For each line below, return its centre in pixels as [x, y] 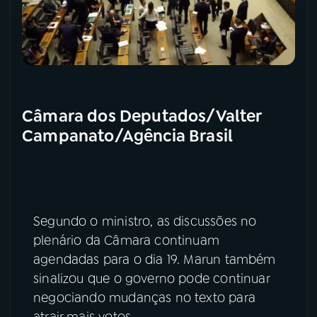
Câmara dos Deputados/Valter [142, 116]
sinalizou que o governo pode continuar [151, 279]
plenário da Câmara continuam [127, 241]
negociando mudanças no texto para [144, 298]
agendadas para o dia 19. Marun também [155, 260]
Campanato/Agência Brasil [128, 136]
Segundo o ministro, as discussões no [145, 221]
